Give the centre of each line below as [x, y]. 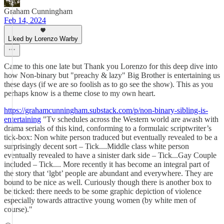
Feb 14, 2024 [25, 20]
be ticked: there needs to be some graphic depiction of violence [103, 191]
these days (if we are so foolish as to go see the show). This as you [108, 84]
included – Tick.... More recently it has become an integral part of [107, 164]
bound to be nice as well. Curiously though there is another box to [108, 182]
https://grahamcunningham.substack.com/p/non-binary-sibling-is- [106, 110]
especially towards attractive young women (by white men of [100, 200]
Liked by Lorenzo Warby [43, 39]
